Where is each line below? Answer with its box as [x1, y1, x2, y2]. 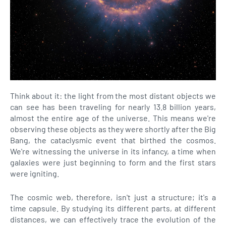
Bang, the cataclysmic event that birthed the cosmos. [10, 135, 216, 145]
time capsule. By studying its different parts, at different [10, 203, 216, 213]
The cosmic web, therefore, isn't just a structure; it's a [10, 192, 216, 202]
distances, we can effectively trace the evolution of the [10, 214, 216, 224]
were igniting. [10, 168, 59, 178]
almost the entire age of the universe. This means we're [10, 113, 216, 123]
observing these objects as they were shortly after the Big [10, 124, 216, 134]
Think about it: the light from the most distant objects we [10, 91, 216, 100]
